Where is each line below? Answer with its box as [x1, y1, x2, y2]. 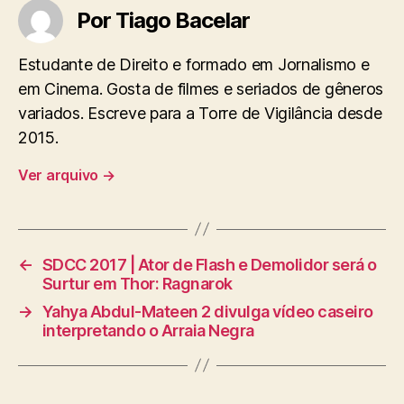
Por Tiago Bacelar [77, 6, 251, 33]
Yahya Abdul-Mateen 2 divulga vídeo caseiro [41, 301, 373, 321]
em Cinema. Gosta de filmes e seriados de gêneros [18, 78, 384, 98]
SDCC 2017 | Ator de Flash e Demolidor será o [41, 254, 377, 274]
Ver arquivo [18, 165, 102, 184]
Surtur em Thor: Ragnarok [41, 273, 233, 293]
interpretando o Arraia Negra [41, 320, 254, 340]
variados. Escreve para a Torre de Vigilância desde [18, 103, 382, 123]
